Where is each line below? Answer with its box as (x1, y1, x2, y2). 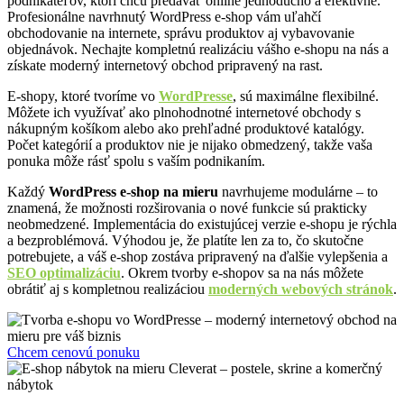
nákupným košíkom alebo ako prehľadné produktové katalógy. (7, 121, 364, 137)
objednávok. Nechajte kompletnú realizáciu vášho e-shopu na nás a (7, 41, 389, 58)
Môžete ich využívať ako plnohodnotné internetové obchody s (7, 105, 361, 121)
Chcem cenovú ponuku (7, 344, 140, 361)
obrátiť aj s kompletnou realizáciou (7, 281, 208, 298)
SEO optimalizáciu (7, 265, 121, 281)
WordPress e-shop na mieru (49, 184, 218, 200)
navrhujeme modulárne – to (218, 184, 378, 200)
